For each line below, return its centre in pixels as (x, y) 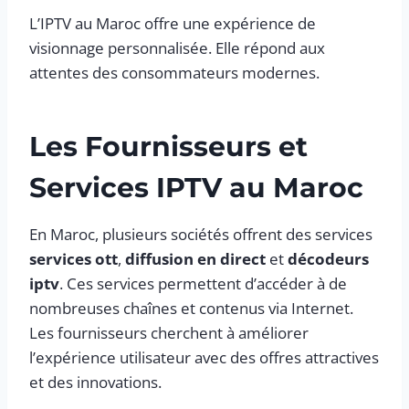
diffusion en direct (195, 258)
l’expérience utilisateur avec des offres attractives (204, 357)
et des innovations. (95, 382)
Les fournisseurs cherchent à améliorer (169, 332)
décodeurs (328, 258)
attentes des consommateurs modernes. (174, 72)
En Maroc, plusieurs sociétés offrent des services (201, 234)
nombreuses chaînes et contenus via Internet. (191, 308)
